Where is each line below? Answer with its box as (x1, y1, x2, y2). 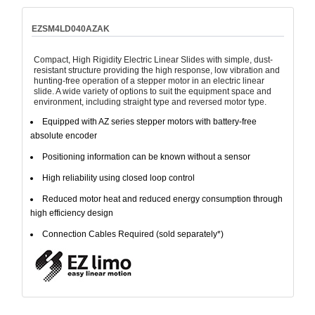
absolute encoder (30, 130, 97, 141)
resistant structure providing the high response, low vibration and (33, 65, 280, 75)
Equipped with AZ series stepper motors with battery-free (41, 116, 257, 127)
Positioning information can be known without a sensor (41, 151, 250, 162)
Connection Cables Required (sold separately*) (41, 229, 224, 239)
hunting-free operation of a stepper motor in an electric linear (33, 75, 264, 86)
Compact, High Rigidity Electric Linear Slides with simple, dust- (33, 54, 273, 65)
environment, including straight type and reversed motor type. (33, 96, 266, 107)
